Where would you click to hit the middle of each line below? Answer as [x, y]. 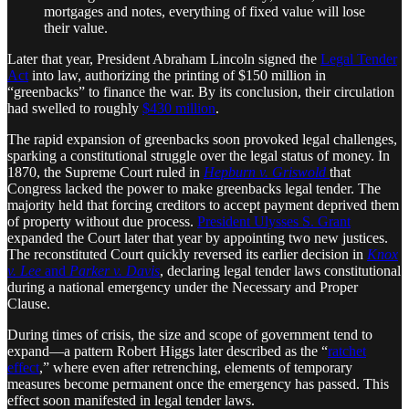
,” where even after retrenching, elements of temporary [196, 367]
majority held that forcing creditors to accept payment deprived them [203, 204]
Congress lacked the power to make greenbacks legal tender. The [194, 188]
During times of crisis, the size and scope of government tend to [190, 334]
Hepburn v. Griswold [265, 172]
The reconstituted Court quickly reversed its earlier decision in [187, 254]
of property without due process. [102, 221]
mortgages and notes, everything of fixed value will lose [204, 11]
